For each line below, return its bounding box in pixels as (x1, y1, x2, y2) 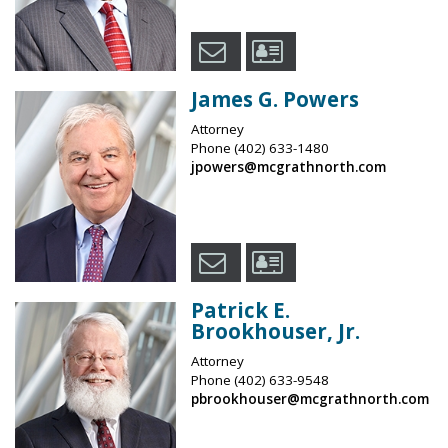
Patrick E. (190, 295, 290, 324)
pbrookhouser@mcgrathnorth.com (190, 389, 429, 408)
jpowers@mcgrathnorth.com (190, 157, 386, 176)
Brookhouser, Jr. (190, 316, 360, 345)
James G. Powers (190, 84, 359, 113)
